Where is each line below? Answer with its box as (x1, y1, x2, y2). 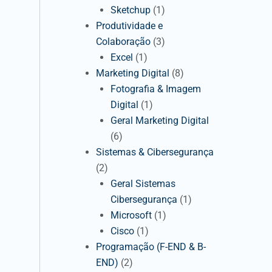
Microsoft (110, 209, 152, 221)
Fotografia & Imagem (110, 83, 201, 95)
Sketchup (110, 4, 151, 16)
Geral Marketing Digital (110, 115, 209, 126)
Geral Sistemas (110, 178, 175, 189)
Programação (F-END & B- (96, 241, 206, 253)
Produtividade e (96, 20, 163, 32)
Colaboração (96, 36, 151, 47)
